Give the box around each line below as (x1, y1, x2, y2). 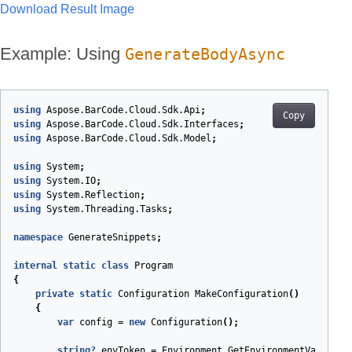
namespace (13, 232, 63, 244)
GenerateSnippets (68, 232, 156, 244)
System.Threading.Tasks (46, 203, 167, 215)
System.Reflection (46, 189, 140, 201)
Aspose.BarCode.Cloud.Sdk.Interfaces (46, 119, 239, 130)
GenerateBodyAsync (125, 46, 285, 64)
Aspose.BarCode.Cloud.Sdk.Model (46, 133, 211, 145)
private (35, 288, 74, 300)
